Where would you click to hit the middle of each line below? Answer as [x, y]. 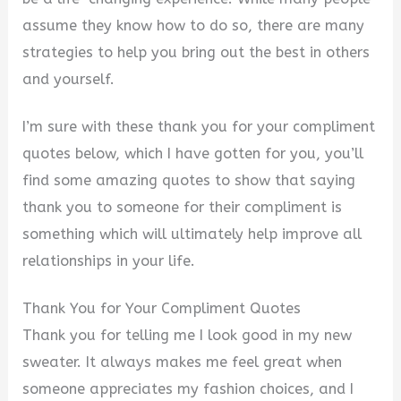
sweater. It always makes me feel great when [183, 362]
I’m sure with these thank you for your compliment [199, 126]
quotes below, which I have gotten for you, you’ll [193, 153]
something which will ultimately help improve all [192, 234]
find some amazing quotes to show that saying [189, 180]
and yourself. [69, 80]
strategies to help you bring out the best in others [196, 53]
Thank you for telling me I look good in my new [188, 335]
